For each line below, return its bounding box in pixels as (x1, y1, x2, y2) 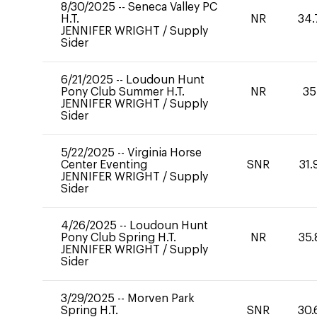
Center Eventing (61, 159, 147, 171)
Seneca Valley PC (128, 1, 217, 13)
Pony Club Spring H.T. (61, 232, 176, 243)
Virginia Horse (127, 147, 202, 158)
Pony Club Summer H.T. (61, 86, 185, 98)
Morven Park (127, 293, 195, 304)
